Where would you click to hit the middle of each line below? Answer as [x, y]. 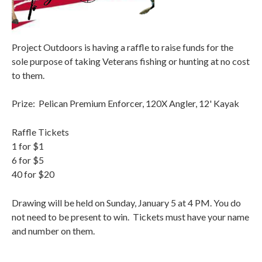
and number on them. [53, 231]
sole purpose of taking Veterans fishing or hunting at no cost [131, 61]
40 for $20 [33, 174]
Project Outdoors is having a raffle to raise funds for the [123, 47]
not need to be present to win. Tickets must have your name [130, 217]
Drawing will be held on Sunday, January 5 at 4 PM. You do [126, 203]
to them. [30, 75]
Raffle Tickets [40, 132]
